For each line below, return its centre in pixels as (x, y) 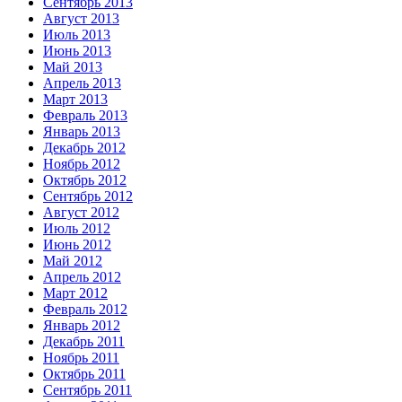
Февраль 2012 (85, 310)
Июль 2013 (77, 35)
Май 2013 (73, 67)
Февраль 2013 (85, 116)
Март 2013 (75, 100)
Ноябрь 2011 (81, 358)
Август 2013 (81, 19)
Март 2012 (75, 293)
